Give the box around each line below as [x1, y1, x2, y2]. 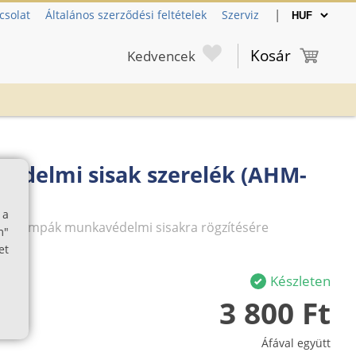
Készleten [270, 272, 331, 291]
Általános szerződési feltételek [45, 7, 207, 22]
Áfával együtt [261, 335, 331, 351]
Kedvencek [127, 46, 195, 65]
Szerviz [222, 7, 259, 22]
